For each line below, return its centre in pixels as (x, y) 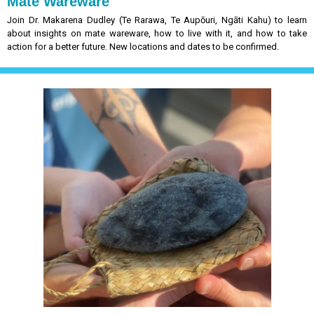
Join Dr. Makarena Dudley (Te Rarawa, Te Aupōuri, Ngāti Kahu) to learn (157, 20)
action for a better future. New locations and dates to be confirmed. (143, 47)
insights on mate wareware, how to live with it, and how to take (171, 33)
